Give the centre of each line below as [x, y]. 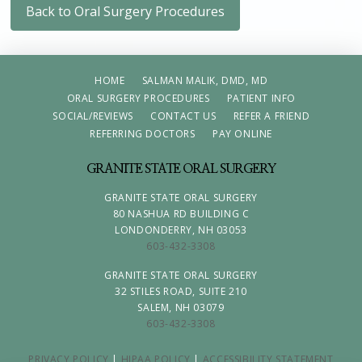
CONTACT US [183, 116]
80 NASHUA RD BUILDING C [181, 214]
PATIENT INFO [261, 98]
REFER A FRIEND [271, 116]
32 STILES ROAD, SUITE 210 [181, 292]
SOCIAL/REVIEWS [93, 116]
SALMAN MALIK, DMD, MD [205, 80]
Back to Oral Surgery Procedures [126, 11]
